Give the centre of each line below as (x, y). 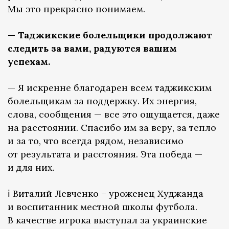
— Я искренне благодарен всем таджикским (110, 87)
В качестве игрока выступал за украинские (107, 220)
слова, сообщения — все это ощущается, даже (114, 114)
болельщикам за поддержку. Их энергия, (102, 101)
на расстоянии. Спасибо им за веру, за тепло (112, 127)
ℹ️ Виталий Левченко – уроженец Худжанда (106, 193)
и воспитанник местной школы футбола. (102, 207)
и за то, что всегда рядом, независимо (96, 141)
